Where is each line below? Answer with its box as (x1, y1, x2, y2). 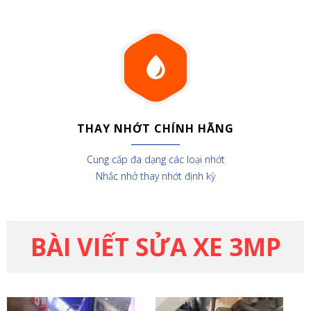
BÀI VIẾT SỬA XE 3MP (30, 230, 281, 263)
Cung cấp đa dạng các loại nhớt (86, 153, 225, 166)
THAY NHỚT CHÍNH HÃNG (77, 121, 234, 136)
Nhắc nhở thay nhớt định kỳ (96, 169, 215, 183)
